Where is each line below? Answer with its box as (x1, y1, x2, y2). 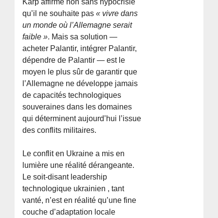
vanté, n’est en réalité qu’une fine (22, 196, 137, 204)
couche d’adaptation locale (22, 207, 116, 216)
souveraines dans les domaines (22, 102, 132, 111)
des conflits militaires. (22, 126, 97, 134)
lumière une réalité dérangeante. (22, 161, 135, 169)
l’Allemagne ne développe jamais (22, 79, 138, 88)
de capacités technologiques (22, 91, 122, 99)
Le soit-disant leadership (22, 172, 108, 181)
